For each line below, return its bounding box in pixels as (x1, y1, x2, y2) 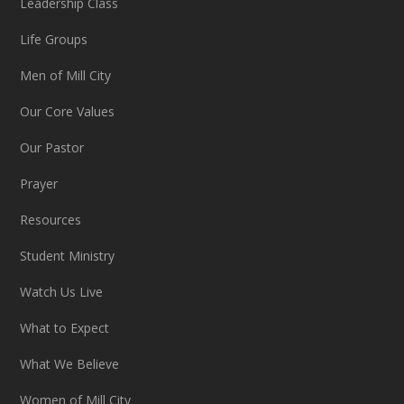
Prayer (20, 174, 59, 192)
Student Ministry (20, 246, 115, 264)
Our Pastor (20, 138, 85, 156)
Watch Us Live (20, 282, 104, 300)
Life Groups (20, 30, 88, 48)
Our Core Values (20, 102, 115, 120)
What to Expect (20, 318, 110, 336)
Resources (20, 210, 86, 228)
